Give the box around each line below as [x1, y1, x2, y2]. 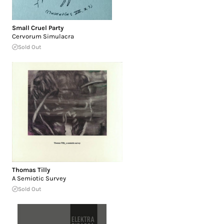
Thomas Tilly [12, 165, 50, 173]
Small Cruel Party [12, 23, 63, 31]
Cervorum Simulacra [12, 32, 74, 40]
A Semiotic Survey [12, 174, 66, 182]
